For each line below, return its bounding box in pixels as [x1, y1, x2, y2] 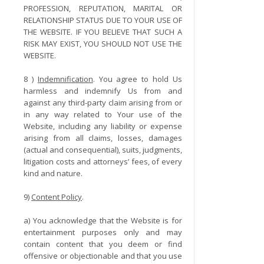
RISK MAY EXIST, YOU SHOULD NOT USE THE [24, 38, 183, 49]
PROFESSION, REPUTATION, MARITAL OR [24, 3, 183, 14]
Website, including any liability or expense [24, 121, 183, 131]
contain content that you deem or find [24, 239, 183, 249]
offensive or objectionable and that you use [24, 250, 183, 261]
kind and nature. [24, 168, 82, 179]
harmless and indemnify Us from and [24, 85, 183, 96]
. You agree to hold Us [93, 74, 183, 84]
